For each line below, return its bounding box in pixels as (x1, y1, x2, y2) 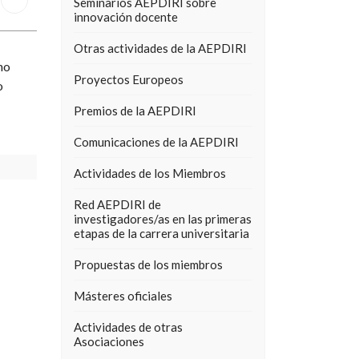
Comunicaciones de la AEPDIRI (74, 135, 239, 149)
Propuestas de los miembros (74, 257, 223, 272)
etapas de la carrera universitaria (74, 226, 249, 240)
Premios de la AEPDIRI (74, 103, 196, 118)
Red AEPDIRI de (74, 197, 161, 212)
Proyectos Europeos (74, 72, 184, 87)
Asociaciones (74, 334, 144, 349)
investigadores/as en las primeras (74, 212, 252, 226)
